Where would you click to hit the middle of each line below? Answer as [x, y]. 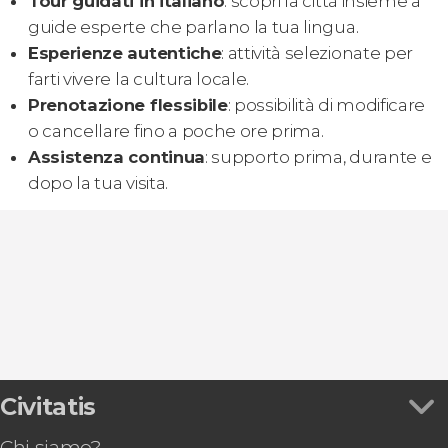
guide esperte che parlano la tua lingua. [193, 26]
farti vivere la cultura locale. [139, 78]
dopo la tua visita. [98, 182]
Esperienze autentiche [125, 52]
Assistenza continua [116, 156]
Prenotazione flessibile [128, 104]
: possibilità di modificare [326, 104]
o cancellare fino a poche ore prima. [176, 130]
